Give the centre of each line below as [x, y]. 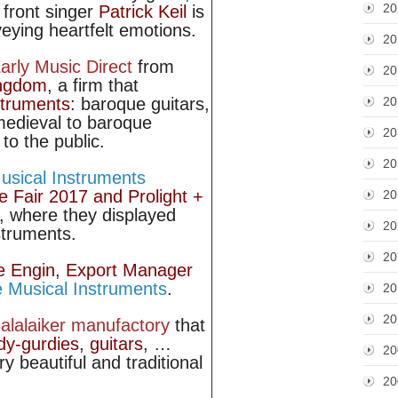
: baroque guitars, [140, 104]
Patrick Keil [143, 12]
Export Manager [129, 271]
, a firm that [93, 86]
